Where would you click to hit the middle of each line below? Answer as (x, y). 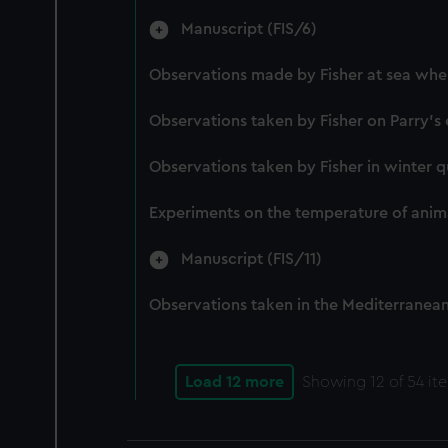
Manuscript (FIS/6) (249, 29)
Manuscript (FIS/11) (252, 259)
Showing (336, 382)
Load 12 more (234, 382)
